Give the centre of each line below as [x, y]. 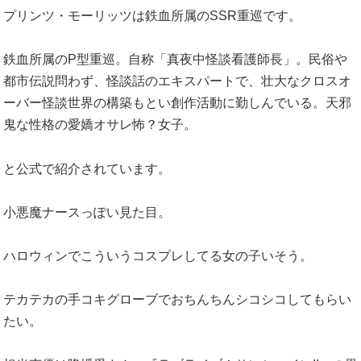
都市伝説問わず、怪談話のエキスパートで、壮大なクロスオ [177, 81]
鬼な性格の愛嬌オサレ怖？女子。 [100, 125]
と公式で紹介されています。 [87, 168]
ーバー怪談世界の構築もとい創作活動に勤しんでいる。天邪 [177, 103]
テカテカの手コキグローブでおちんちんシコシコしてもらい [177, 300]
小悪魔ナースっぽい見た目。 [87, 212]
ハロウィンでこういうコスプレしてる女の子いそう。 [158, 256]
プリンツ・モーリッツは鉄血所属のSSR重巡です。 [152, 16]
